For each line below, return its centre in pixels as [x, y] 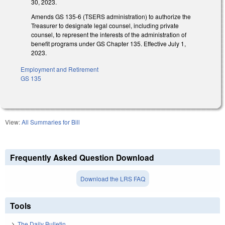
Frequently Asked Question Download [82, 157]
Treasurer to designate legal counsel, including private [105, 25]
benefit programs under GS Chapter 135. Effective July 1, [108, 43]
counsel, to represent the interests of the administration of [109, 34]
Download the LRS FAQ [113, 178]
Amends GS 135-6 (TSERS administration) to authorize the [111, 16]
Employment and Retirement [60, 69]
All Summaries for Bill [51, 122]
